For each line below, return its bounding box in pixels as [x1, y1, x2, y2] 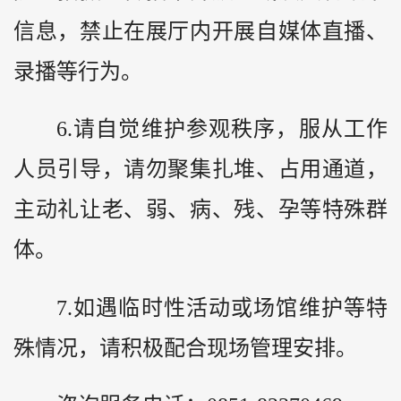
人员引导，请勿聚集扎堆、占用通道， [13, 158, 388, 182]
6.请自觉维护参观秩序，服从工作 [56, 117, 388, 141]
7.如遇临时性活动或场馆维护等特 [56, 295, 388, 320]
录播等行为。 [13, 59, 142, 83]
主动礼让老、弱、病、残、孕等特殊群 [13, 198, 388, 222]
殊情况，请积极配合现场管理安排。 [13, 336, 357, 360]
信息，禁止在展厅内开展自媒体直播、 [13, 19, 388, 43]
